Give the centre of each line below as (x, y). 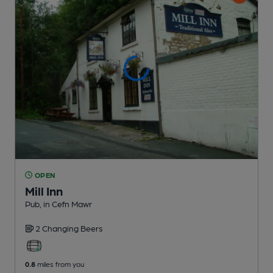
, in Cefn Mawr (66, 203)
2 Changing (58, 228)
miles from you (60, 264)
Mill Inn (44, 190)
